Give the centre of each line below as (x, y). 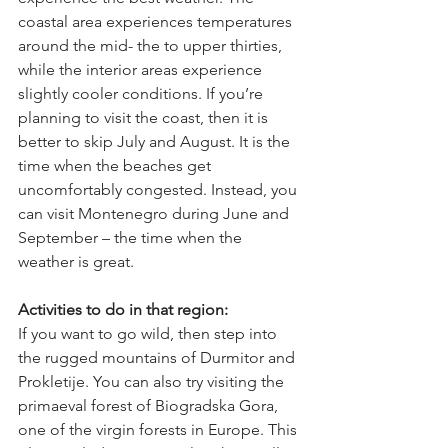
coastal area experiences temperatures (157, 22)
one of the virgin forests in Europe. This (159, 430)
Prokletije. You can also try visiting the (153, 382)
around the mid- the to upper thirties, (152, 46)
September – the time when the (132, 238)
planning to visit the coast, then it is (145, 118)
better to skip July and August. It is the (156, 142)
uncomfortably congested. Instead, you (159, 190)
